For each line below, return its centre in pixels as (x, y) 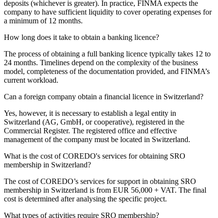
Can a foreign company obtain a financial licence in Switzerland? (104, 96)
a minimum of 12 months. (43, 20)
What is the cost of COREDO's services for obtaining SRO (95, 156)
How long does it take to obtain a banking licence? (82, 37)
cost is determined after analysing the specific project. (85, 199)
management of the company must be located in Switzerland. (97, 139)
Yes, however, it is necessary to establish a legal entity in (90, 113)
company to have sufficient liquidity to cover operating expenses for (108, 12)
